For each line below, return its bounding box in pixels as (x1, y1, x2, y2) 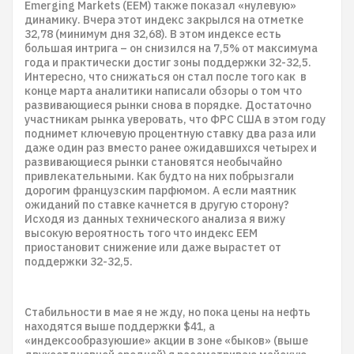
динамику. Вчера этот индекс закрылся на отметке (24, 13, 303, 27)
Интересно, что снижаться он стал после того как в (24, 70, 307, 84)
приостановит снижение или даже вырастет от (24, 240, 281, 254)
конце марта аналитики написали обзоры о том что (24, 84, 302, 98)
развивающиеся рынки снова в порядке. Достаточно (24, 98, 311, 112)
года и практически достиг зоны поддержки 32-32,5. (24, 55, 311, 70)
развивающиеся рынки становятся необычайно (24, 155, 282, 169)
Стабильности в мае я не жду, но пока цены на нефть (24, 305, 311, 319)
